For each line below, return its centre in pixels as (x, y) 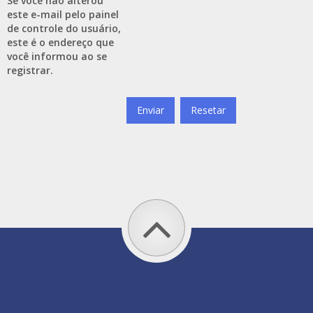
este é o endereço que (60, 42)
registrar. (30, 70)
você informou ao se (57, 56)
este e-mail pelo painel (63, 14)
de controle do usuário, (64, 28)
